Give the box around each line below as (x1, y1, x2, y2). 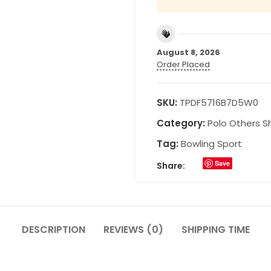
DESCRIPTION (21, 223, 85, 237)
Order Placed (157, 59, 210, 70)
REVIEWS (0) (103, 223, 163, 237)
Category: (157, 117, 205, 129)
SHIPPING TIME (181, 223, 250, 237)
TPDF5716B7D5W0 (180, 96, 258, 109)
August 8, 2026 (157, 47, 220, 58)
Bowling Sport (181, 137, 242, 150)
